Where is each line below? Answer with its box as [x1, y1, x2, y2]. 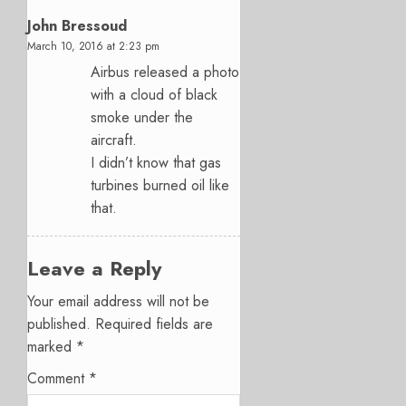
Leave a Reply [27, 253, 161, 283]
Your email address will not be [27, 290, 209, 312]
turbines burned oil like [91, 174, 229, 196]
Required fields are [95, 313, 213, 334]
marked [27, 335, 76, 357]
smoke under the [91, 106, 193, 128]
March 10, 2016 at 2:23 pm [27, 37, 159, 54]
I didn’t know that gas [91, 151, 221, 173]
